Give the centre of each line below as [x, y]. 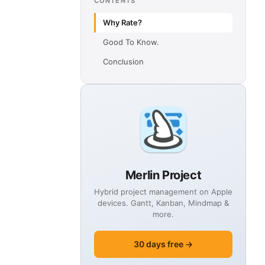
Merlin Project [163, 175]
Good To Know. [131, 42]
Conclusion [123, 62]
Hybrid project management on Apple [163, 192]
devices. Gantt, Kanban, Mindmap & [163, 203]
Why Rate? [122, 22]
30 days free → [163, 244]
